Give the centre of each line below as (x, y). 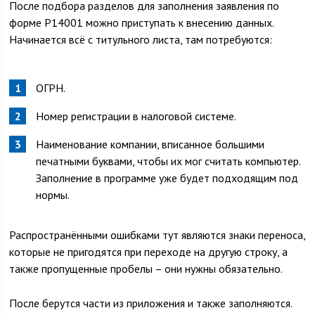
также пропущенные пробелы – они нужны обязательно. (146, 269)
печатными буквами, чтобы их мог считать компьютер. (168, 161)
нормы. (53, 195)
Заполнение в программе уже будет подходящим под (167, 178)
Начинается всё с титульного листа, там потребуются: (141, 39)
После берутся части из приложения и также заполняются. (151, 303)
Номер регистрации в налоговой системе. (136, 116)
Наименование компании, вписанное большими (150, 144)
